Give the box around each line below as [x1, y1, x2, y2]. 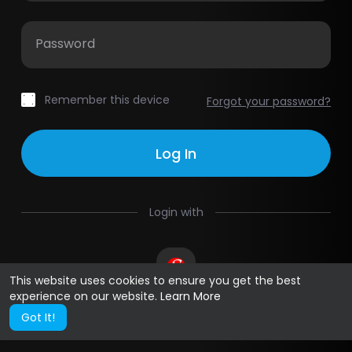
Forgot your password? [207, 93, 332, 109]
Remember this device [44, 92, 170, 108]
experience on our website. [9, 288, 160, 304]
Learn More [160, 288, 221, 304]
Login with [148, 204, 203, 220]
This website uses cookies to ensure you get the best [9, 273, 301, 288]
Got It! [21, 310, 55, 325]
